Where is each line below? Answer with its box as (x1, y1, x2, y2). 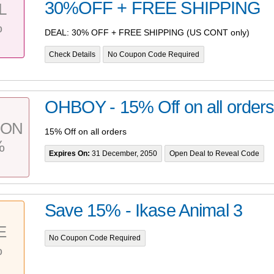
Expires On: (49, 149, 91, 157)
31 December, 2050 (90, 149, 158, 157)
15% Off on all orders (44, 126, 127, 136)
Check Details (49, 50, 96, 58)
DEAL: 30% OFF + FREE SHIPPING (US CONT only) (44, 27, 250, 37)
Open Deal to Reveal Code (169, 149, 260, 157)
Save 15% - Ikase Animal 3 (44, 201, 242, 221)
